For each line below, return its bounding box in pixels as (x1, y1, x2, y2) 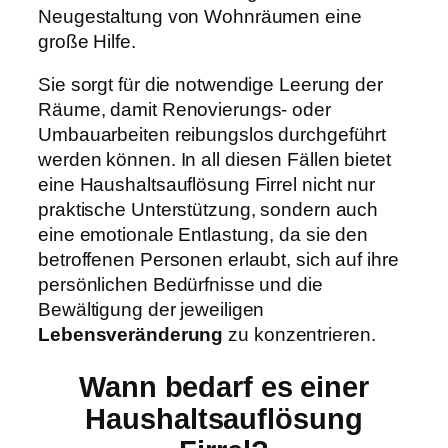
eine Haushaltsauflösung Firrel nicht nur (38, 174, 375, 196)
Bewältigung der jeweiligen (38, 299, 265, 321)
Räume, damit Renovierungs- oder (38, 99, 331, 121)
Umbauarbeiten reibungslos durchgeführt (38, 124, 387, 146)
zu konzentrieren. (223, 324, 376, 346)
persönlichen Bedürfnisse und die (38, 274, 323, 296)
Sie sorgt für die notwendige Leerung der (38, 74, 383, 96)
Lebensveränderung (38, 324, 224, 346)
